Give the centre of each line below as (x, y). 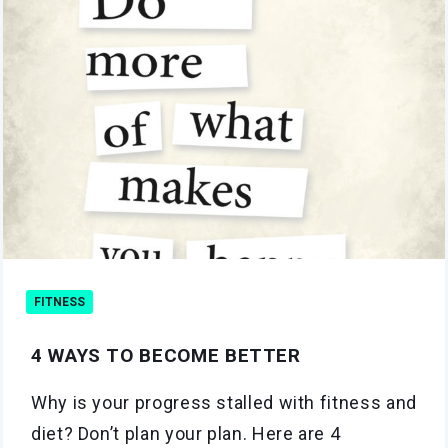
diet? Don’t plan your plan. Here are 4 (186, 434)
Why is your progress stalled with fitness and (224, 403)
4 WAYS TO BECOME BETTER (166, 356)
